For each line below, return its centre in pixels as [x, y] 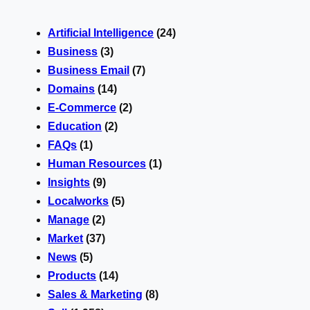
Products [72, 275]
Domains [72, 89]
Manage [69, 219]
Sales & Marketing [95, 294]
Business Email [89, 70]
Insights [69, 182]
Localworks [79, 201]
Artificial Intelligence [101, 33]
